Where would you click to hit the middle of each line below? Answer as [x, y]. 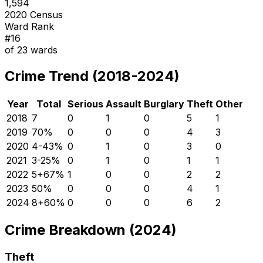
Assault [124, 104]
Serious [85, 104]
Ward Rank [29, 26]
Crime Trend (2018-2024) [92, 76]
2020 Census [34, 14]
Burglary [164, 104]
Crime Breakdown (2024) [91, 230]
